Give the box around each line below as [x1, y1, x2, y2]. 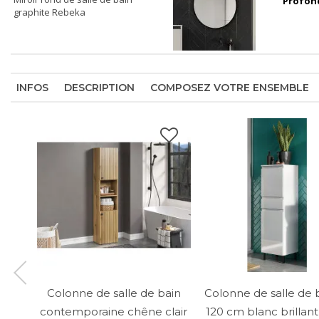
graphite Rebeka [14, 6, 85, 19]
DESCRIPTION [64, 81, 135, 95]
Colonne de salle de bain [46, 286, 181, 300]
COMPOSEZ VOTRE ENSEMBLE [150, 81, 309, 95]
